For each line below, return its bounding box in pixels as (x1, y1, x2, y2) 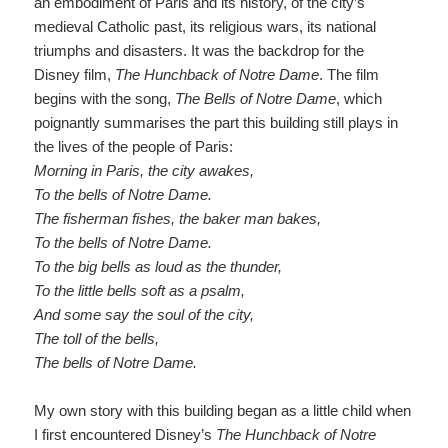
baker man (203, 210, 274, 228)
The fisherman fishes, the (34, 210, 204, 228)
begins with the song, (34, 90, 176, 108)
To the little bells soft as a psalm (34, 282, 242, 300)
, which (336, 90, 383, 108)
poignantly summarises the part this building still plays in (34, 114, 399, 132)
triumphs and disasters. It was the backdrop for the (34, 42, 365, 60)
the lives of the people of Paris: (34, 138, 234, 156)
